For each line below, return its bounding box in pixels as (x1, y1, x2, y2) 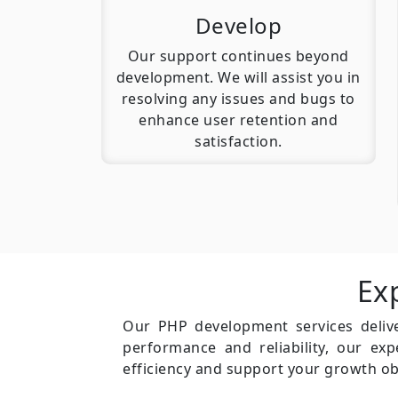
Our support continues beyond (127, 46, 349, 67)
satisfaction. (195, 131, 283, 152)
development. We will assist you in (115, 68, 361, 88)
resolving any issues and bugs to (121, 89, 355, 109)
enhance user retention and (139, 110, 338, 131)
